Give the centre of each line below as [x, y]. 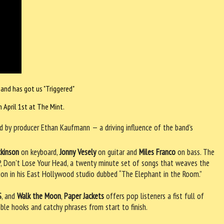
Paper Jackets [84, 196]
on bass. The [195, 152]
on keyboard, [39, 152]
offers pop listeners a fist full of [154, 196]
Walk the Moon [39, 196]
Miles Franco [157, 152]
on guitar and [118, 152]
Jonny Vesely [78, 152]
